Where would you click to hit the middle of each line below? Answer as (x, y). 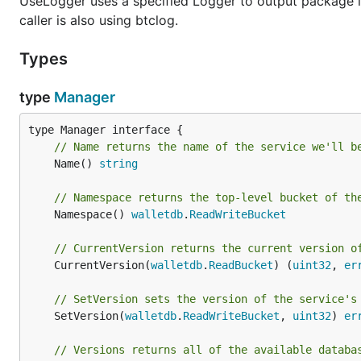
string (118, 164)
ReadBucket (241, 265)
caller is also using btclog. (99, 20)
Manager (85, 97)
